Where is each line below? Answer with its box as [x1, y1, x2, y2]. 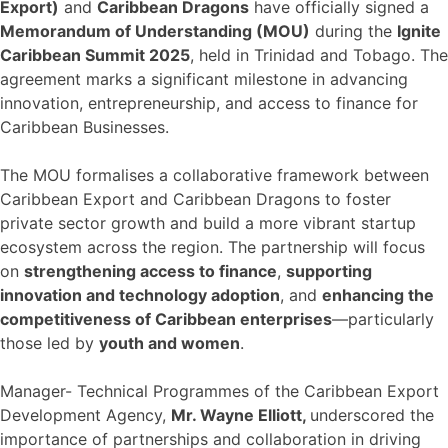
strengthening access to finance [24, 260, 277, 281]
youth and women [99, 332, 240, 353]
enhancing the [322, 284, 434, 305]
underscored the [310, 404, 434, 425]
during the [310, 20, 397, 41]
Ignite [397, 20, 441, 41]
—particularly [332, 308, 434, 329]
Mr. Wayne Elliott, [171, 404, 310, 425]
